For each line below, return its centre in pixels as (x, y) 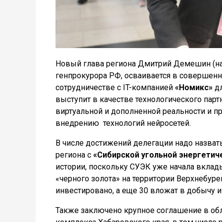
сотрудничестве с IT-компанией (114, 87)
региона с (74, 155)
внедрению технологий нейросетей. (123, 123)
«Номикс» (193, 87)
